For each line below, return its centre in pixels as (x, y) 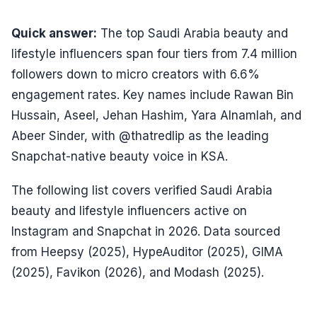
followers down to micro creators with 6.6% (136, 75)
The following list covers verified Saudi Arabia (142, 190)
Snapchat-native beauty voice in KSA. (120, 157)
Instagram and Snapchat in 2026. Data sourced (146, 231)
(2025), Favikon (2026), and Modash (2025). (138, 272)
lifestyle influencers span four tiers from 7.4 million (154, 54)
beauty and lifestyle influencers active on (129, 211)
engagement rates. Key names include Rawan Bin (152, 95)
